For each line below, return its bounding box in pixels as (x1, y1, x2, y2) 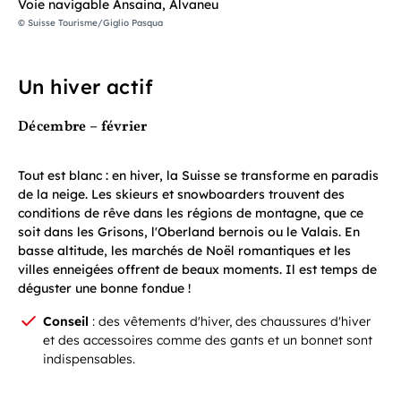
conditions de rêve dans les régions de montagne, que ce (18, 204, 363, 221)
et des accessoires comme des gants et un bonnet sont (43, 331, 372, 348)
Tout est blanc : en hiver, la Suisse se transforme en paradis (18, 166, 379, 183)
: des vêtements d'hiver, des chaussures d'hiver (89, 312, 371, 329)
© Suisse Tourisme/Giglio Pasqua (18, 16, 163, 29)
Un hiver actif (18, 73, 154, 99)
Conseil (43, 312, 89, 329)
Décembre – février (18, 116, 148, 137)
